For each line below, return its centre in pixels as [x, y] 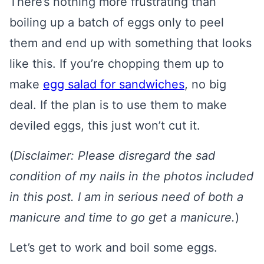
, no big [205, 84]
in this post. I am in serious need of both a [126, 197]
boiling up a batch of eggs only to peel [117, 22]
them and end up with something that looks [131, 43]
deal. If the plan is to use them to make [118, 105]
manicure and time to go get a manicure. [122, 217]
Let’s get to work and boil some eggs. [113, 247]
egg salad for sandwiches [114, 84]
